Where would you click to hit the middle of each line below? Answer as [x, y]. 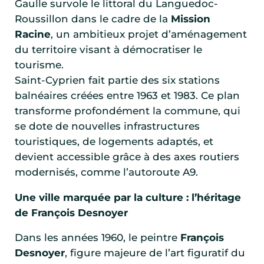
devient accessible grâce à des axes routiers [127, 157]
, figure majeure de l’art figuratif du [155, 253]
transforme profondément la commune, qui [128, 111]
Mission [191, 19]
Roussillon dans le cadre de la [93, 19]
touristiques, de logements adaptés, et [114, 142]
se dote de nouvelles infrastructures [107, 126]
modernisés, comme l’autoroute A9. [106, 172]
